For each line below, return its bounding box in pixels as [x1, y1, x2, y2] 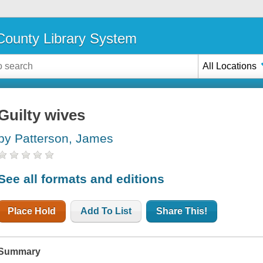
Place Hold [8, 205, 56, 216]
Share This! [156, 205, 208, 216]
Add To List [80, 205, 132, 216]
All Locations [203, 60, 257, 71]
